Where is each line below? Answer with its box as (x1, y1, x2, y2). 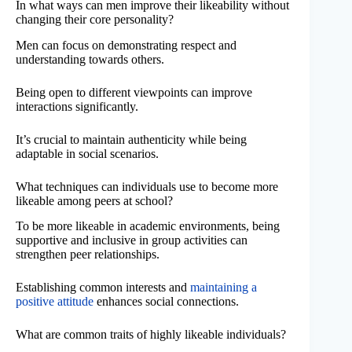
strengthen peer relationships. (16, 247, 159, 262)
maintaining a (190, 280, 257, 295)
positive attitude (16, 295, 93, 309)
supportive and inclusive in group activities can (16, 233, 247, 247)
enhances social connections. (93, 295, 239, 309)
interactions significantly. (16, 99, 138, 113)
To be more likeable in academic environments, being (16, 219, 280, 233)
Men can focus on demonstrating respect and (16, 38, 236, 52)
